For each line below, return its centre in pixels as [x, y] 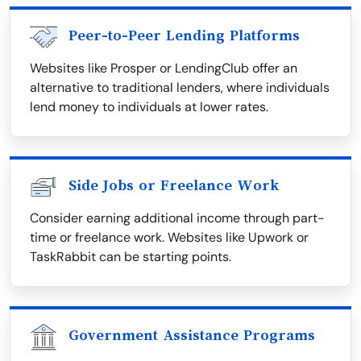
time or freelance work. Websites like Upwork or [169, 238]
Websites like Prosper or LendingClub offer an [164, 68]
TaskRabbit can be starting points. [131, 257]
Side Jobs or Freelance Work [174, 186]
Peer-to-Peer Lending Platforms [184, 36]
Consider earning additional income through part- [177, 218]
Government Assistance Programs [192, 336]
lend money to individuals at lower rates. [149, 107]
